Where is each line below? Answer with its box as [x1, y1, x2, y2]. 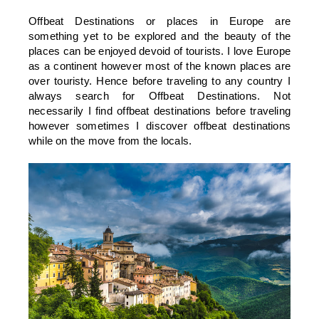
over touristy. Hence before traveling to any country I [28, 74, 291, 87]
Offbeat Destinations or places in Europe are [28, 14, 291, 27]
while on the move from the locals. [28, 134, 192, 147]
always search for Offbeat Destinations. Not [28, 89, 291, 102]
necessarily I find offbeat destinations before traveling [28, 104, 291, 117]
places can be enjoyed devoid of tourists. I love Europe [28, 44, 291, 57]
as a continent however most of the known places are [28, 59, 291, 72]
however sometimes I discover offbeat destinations [28, 119, 291, 132]
